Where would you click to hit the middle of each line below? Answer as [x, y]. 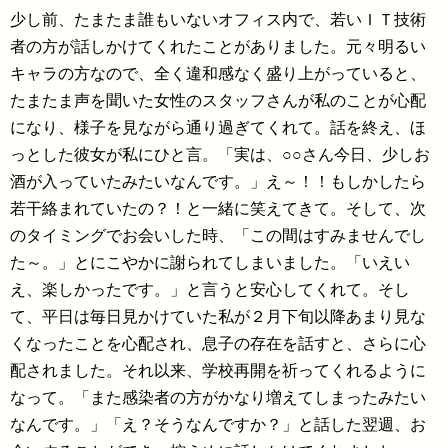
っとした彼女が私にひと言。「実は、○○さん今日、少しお [220, 154]
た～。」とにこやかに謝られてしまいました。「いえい [210, 262]
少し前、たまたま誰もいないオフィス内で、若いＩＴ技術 [218, 19]
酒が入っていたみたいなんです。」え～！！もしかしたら [218, 181]
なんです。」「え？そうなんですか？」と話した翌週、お [218, 424]
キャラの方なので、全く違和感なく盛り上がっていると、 [218, 73]
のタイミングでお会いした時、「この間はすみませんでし [218, 235]
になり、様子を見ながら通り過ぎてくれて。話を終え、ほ [218, 127]
